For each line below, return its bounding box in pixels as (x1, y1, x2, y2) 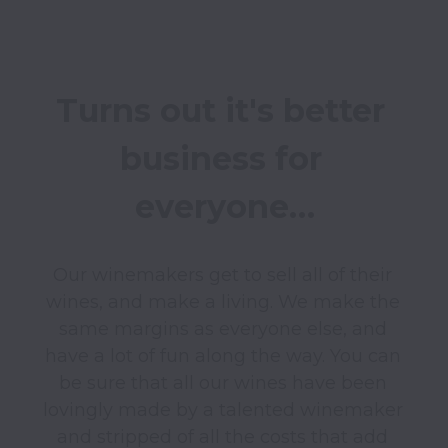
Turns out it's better (56, 90, 385, 130)
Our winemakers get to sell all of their (53, 263, 392, 286)
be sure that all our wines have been (58, 371, 387, 394)
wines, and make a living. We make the (45, 290, 400, 313)
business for (119, 138, 322, 178)
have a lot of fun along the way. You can (44, 344, 401, 367)
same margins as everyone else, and (58, 317, 387, 340)
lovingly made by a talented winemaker (42, 398, 403, 421)
